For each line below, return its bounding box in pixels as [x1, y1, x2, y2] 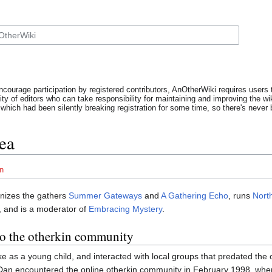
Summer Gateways [69, 191, 142, 201]
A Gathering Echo [161, 191, 228, 201]
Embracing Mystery [89, 204, 162, 214]
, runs [228, 191, 253, 201]
